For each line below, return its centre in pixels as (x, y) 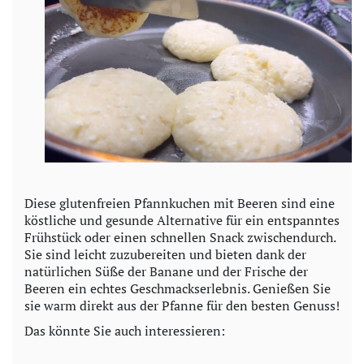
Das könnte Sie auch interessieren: (125, 330)
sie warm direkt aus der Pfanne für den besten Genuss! (182, 305)
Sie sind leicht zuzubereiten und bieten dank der (165, 254)
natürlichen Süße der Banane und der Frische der (166, 271)
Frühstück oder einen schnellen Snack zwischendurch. (180, 237)
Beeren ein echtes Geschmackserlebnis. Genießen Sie (178, 288)
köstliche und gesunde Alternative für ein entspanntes (182, 220)
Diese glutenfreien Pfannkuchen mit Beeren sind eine (180, 203)
